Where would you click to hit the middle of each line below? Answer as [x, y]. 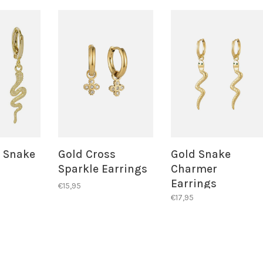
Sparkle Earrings [102, 169]
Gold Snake [200, 155]
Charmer [194, 169]
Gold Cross [87, 155]
